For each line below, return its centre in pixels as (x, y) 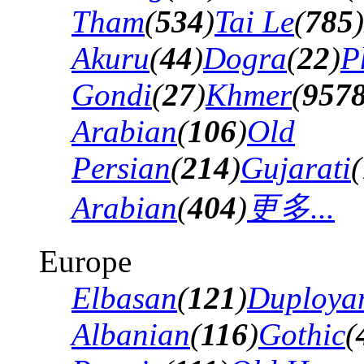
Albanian (131, 334)
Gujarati (296, 168)
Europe (85, 261)
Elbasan (124, 298)
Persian (121, 168)
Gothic (302, 334)
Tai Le (254, 22)
